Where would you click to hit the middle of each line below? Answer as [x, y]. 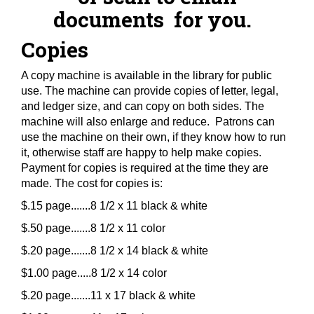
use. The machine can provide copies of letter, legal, [150, 91]
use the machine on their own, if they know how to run [153, 137]
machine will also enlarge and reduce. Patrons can [148, 122]
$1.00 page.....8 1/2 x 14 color [94, 273]
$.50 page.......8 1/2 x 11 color [93, 228]
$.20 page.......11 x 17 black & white [108, 295]
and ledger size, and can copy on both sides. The [143, 106]
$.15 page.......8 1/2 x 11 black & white [114, 206]
